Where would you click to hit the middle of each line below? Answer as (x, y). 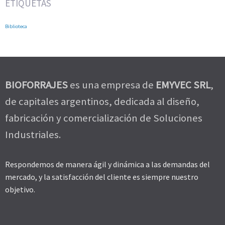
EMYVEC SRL (183, 85)
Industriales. (33, 135)
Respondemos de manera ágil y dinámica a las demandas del (107, 164)
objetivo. (20, 190)
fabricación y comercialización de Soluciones (104, 118)
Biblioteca (16, 27)
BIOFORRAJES (36, 85)
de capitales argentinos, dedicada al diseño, (102, 102)
